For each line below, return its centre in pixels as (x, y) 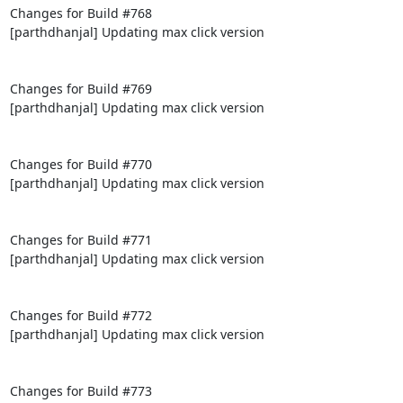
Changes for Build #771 (81, 239)
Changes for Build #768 (81, 13)
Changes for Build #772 (81, 315)
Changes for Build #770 (81, 164)
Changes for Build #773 (81, 390)
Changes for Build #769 (81, 88)
